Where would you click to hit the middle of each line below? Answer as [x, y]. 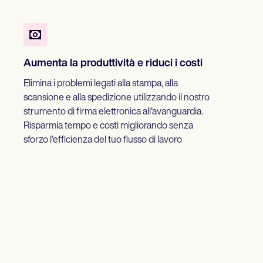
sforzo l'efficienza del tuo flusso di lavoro [103, 141]
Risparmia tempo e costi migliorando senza [108, 127]
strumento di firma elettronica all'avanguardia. [113, 112]
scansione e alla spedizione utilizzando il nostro [117, 98]
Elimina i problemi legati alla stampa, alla [101, 84]
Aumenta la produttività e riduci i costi [113, 64]
